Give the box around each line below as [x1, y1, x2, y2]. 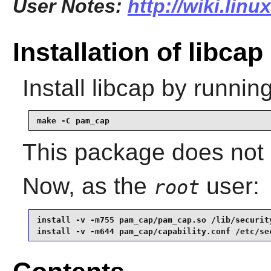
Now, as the [22, 173, 154, 200]
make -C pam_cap [36, 116, 109, 125]
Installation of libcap [12, 38, 263, 67]
